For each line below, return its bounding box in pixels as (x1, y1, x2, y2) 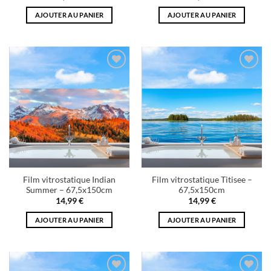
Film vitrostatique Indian (23, 174, 116, 184)
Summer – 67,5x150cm (26, 184, 113, 195)
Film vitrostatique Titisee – (151, 174, 252, 184)
